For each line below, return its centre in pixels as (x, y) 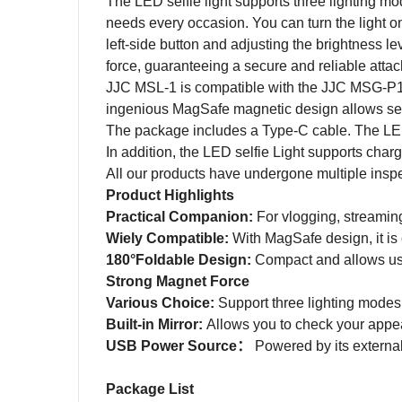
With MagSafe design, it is (315, 238)
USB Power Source (171, 346)
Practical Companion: (181, 217)
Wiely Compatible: (169, 238)
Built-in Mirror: (156, 324)
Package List (150, 389)
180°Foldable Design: (180, 260)
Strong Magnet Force (178, 281)
